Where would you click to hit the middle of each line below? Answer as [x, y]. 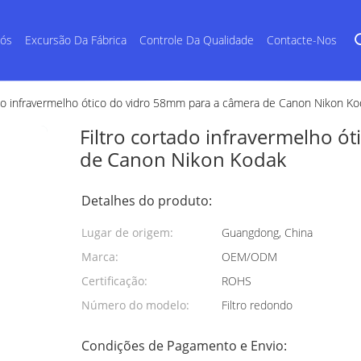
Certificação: [114, 281]
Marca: [100, 257]
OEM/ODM [249, 257]
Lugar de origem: [127, 232]
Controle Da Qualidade [197, 40]
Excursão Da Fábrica [76, 40]
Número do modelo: [135, 305]
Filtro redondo [257, 305]
